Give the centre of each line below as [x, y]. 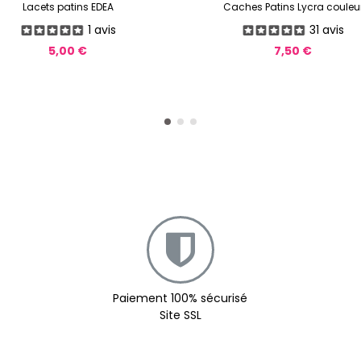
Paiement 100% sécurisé [180, 299]
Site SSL [180, 315]
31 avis [327, 29]
